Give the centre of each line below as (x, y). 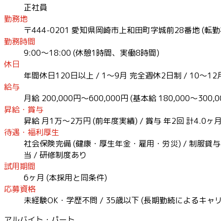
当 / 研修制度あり (55, 155)
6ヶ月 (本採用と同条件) (65, 177)
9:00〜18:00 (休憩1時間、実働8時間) (92, 53)
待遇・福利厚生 (32, 132)
